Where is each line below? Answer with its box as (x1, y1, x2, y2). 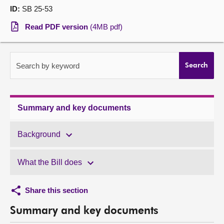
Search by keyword (16, 61, 79, 70)
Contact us (10, 43, 51, 51)
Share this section (25, 186, 88, 194)
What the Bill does (17, 158, 82, 166)
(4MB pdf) (90, 22, 122, 31)
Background (17, 130, 60, 138)
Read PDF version (25, 22, 90, 31)
